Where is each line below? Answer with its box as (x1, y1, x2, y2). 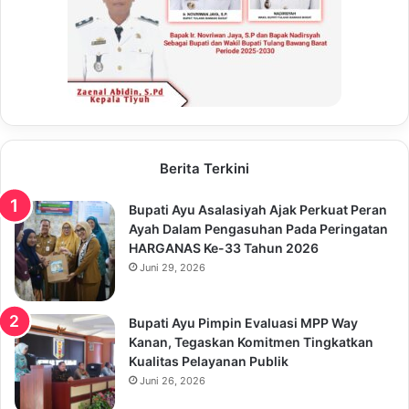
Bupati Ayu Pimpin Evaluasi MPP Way (129, 315, 358, 331)
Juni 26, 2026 (140, 374, 205, 388)
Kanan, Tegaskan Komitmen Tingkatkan (129, 334, 373, 351)
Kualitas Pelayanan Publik (129, 353, 288, 370)
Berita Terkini (160, 160, 249, 178)
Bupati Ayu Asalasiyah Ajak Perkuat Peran (129, 202, 387, 218)
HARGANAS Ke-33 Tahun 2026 (129, 240, 319, 257)
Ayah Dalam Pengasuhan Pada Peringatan (129, 221, 388, 237)
